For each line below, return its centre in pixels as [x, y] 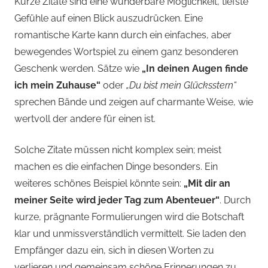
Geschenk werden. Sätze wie [78, 69]
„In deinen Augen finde [195, 69]
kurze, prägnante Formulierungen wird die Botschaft [129, 217]
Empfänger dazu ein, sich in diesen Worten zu [114, 251]
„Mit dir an [207, 184]
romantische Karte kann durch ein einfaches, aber [123, 35]
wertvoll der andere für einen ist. [85, 119]
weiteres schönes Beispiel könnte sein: [99, 184]
